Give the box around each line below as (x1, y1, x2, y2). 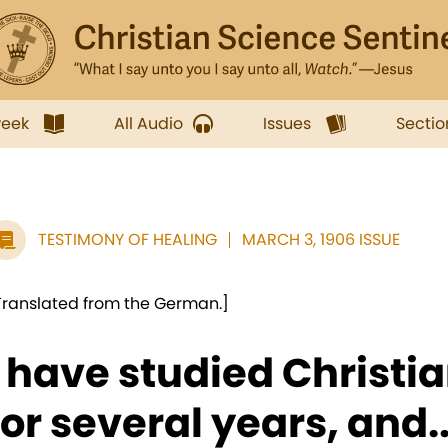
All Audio (114, 112, 183, 135)
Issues (263, 112, 311, 135)
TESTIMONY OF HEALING (38, 228, 217, 251)
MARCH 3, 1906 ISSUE (242, 228, 400, 251)
